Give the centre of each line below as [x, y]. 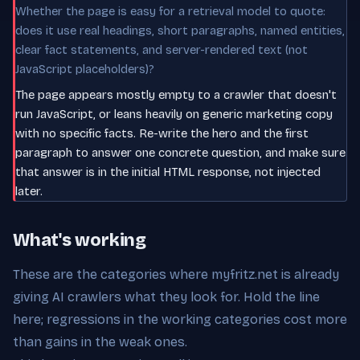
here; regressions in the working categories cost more [180, 319]
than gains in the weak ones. [100, 342]
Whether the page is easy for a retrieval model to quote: [170, 11]
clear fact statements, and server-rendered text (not [162, 49]
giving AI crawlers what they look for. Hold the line [166, 297]
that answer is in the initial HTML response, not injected [168, 172]
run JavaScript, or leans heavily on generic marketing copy [174, 114]
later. [29, 191]
